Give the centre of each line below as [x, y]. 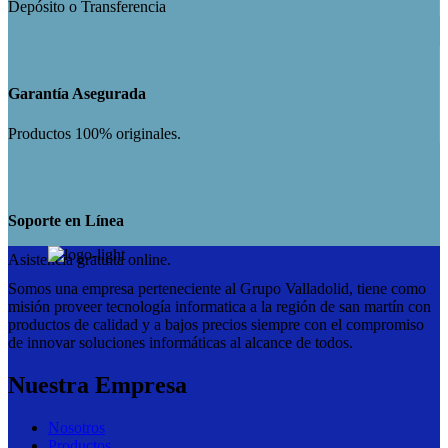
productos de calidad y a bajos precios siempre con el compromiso [216, 325]
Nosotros [76, 427]
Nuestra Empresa [97, 385]
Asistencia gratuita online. [89, 260]
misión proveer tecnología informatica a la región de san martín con [219, 307]
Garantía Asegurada [77, 94]
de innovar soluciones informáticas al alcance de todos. [180, 343]
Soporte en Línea [66, 220]
